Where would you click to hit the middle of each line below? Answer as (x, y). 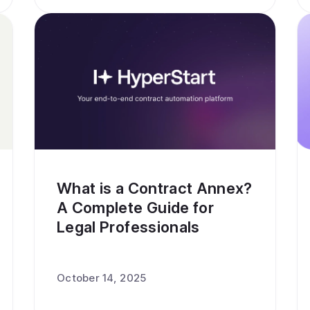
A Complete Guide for (136, 208)
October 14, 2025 (102, 278)
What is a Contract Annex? (155, 188)
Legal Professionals (128, 227)
